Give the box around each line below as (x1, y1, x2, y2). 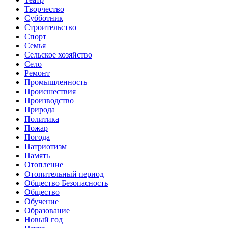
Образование (24, 206, 70, 215)
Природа (24, 105, 55, 114)
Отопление (24, 160, 63, 169)
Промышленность (24, 77, 87, 87)
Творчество (24, 4, 64, 13)
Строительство (24, 22, 76, 32)
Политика (24, 114, 59, 123)
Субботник (24, 13, 63, 22)
